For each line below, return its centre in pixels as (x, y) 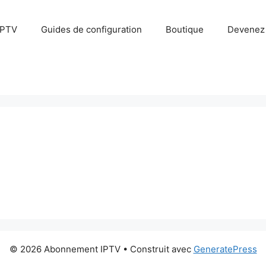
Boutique (184, 29)
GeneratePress (225, 249)
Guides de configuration (91, 29)
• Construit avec (157, 249)
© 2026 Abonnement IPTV (65, 249)
